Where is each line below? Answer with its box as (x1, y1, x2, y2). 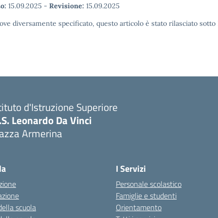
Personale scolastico (116, 178, 182, 190)
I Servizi (116, 162, 146, 175)
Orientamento (116, 201, 162, 213)
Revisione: (49, 1, 84, 10)
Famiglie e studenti (116, 190, 177, 201)
